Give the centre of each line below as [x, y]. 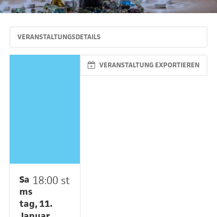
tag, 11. [36, 204]
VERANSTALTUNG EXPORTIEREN [149, 65]
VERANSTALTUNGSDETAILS [59, 37]
